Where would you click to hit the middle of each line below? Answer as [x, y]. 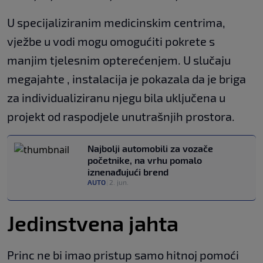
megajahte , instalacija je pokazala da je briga [127, 79]
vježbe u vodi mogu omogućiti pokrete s [111, 41]
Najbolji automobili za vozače [150, 149]
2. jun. [119, 182]
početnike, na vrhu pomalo [145, 160]
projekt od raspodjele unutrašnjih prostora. [121, 117]
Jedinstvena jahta [93, 223]
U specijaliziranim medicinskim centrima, [116, 23]
